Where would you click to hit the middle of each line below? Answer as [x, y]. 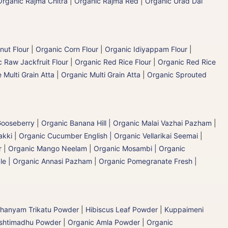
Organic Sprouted [177, 74]
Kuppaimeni [184, 209]
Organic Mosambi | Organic [139, 148]
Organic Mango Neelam [48, 148]
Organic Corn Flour [67, 49]
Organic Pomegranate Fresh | [148, 161]
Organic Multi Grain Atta [101, 74]
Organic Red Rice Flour [113, 62]
